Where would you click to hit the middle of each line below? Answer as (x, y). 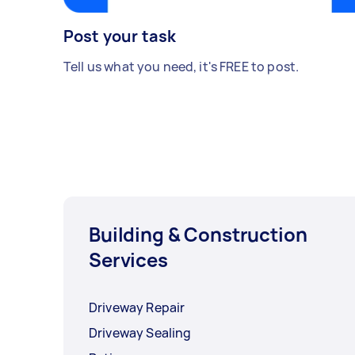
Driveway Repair (137, 308)
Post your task (120, 36)
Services (128, 260)
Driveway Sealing (140, 333)
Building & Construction (198, 235)
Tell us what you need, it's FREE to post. (181, 67)
